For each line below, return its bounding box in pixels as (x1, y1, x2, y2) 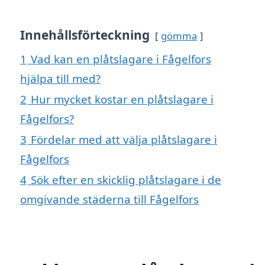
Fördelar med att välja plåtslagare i (31, 131, 217, 147)
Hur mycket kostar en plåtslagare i (31, 91, 214, 106)
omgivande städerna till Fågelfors (20, 191, 199, 206)
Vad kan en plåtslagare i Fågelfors (31, 51, 211, 66)
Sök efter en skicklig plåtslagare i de (31, 172, 221, 187)
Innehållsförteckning (20, 26, 150, 43)
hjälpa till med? (20, 70, 101, 86)
